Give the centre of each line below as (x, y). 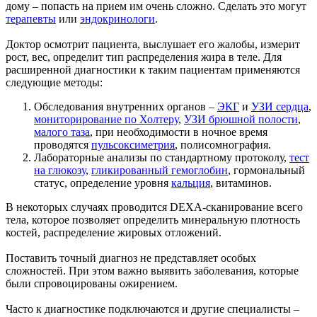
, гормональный (266, 170)
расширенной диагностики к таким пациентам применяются (153, 69)
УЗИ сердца (280, 106)
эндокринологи (117, 18)
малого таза (62, 132)
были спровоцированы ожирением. (92, 283)
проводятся (63, 144)
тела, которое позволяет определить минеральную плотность (153, 219)
